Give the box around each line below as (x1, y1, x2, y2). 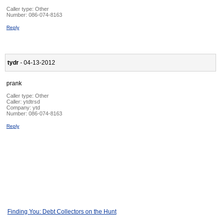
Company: (6, 105, 33, 111)
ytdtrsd (23, 99, 40, 105)
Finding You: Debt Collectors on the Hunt (7, 208, 116, 216)
